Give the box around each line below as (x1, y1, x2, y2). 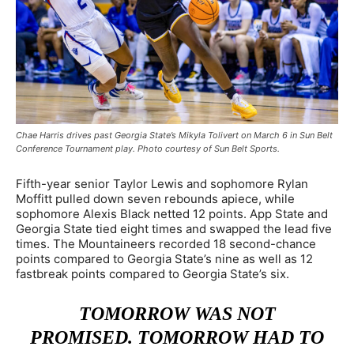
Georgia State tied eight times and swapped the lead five (16, 220, 332, 236)
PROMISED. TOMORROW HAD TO (30, 326, 324, 348)
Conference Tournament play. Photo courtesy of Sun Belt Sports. (16, 142, 280, 154)
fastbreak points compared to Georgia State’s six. (16, 265, 289, 281)
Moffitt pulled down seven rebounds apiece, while (16, 190, 295, 206)
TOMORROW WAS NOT (78, 303, 276, 324)
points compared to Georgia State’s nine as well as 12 (16, 250, 313, 266)
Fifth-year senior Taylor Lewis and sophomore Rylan (16, 175, 308, 191)
